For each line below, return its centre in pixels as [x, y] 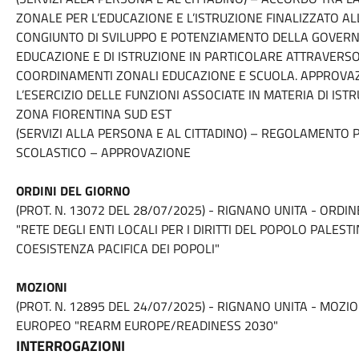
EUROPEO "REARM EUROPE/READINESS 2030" [147, 325]
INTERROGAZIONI [70, 346]
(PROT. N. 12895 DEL [74, 306]
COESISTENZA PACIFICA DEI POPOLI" [117, 248]
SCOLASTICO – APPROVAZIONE [103, 152]
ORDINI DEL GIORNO [73, 191]
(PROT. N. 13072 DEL [74, 210]
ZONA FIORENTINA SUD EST [93, 114]
